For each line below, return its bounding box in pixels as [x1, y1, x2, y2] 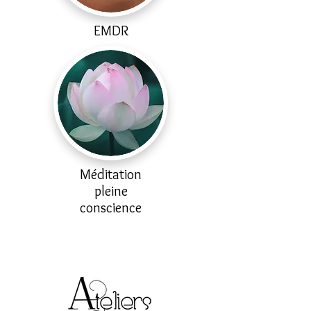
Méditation [80, 166, 142, 183]
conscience [80, 199, 142, 216]
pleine [94, 183, 128, 199]
